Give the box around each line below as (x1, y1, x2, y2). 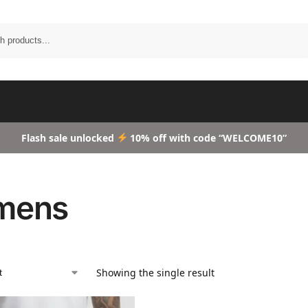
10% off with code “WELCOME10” (127, 131, 287, 144)
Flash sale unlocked (21, 131, 117, 144)
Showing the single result (96, 266, 214, 279)
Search (278, 24, 307, 35)
